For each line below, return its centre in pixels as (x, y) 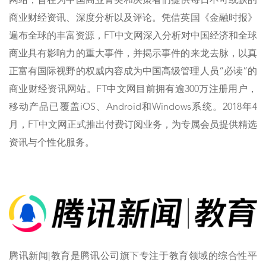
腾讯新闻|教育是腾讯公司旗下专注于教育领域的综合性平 (133, 256)
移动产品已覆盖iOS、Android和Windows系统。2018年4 (133, 108)
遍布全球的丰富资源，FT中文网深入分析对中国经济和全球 (133, 37)
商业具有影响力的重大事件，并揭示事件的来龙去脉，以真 (133, 54)
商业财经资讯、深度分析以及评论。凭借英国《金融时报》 (133, 19)
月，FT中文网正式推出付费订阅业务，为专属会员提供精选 (133, 126)
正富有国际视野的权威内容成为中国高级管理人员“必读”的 (133, 72)
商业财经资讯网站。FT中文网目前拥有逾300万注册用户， (133, 90)
